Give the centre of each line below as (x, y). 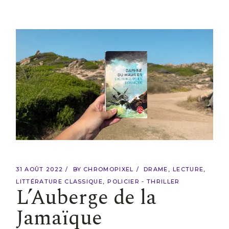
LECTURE (188, 169)
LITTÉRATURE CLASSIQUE (60, 182)
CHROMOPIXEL (109, 169)
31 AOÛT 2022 (40, 169)
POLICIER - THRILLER (144, 182)
